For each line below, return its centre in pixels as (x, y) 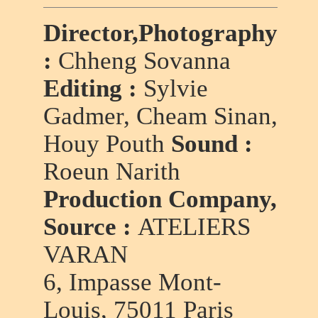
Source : (90, 226)
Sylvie (175, 88)
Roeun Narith (111, 171)
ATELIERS (194, 226)
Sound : (208, 143)
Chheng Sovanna (144, 60)
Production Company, (160, 199)
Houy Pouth (104, 143)
